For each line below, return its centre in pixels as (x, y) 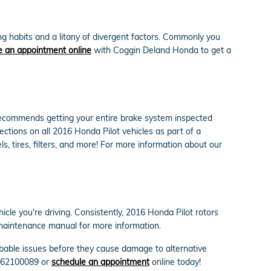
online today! (175, 262)
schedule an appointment (100, 262)
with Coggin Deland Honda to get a (161, 50)
